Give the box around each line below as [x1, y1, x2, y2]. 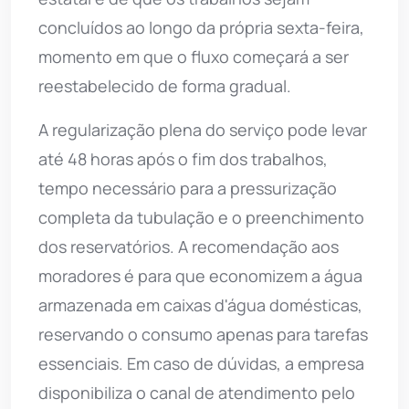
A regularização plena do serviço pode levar [38, 119, 367, 142]
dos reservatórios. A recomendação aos [38, 236, 339, 258]
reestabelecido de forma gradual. [38, 75, 291, 98]
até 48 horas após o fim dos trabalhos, [38, 148, 328, 171]
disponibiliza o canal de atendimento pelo [38, 382, 355, 404]
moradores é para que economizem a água [38, 265, 362, 288]
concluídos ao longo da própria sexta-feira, [38, 16, 364, 39]
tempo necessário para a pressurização [38, 177, 337, 200]
